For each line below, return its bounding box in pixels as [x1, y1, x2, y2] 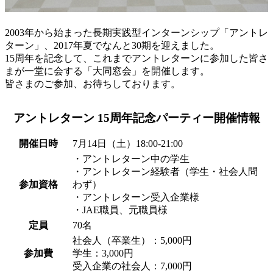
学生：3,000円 [73, 247, 133, 258]
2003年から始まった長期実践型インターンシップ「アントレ [5, 27, 268, 38]
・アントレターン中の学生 [73, 153, 190, 164]
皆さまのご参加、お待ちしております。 [5, 78, 180, 89]
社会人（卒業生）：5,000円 [73, 235, 192, 246]
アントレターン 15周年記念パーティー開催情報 [13, 111, 260, 124]
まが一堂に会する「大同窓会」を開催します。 [5, 65, 210, 76]
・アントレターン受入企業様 [73, 191, 199, 202]
